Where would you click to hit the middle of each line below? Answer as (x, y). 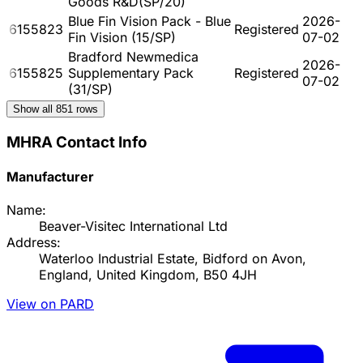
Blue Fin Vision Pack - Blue (149, 21)
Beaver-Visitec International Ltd (133, 226)
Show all (34, 109)
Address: (34, 243)
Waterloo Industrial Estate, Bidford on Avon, (173, 259)
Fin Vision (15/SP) (122, 37)
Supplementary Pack (131, 73)
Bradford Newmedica (133, 56)
